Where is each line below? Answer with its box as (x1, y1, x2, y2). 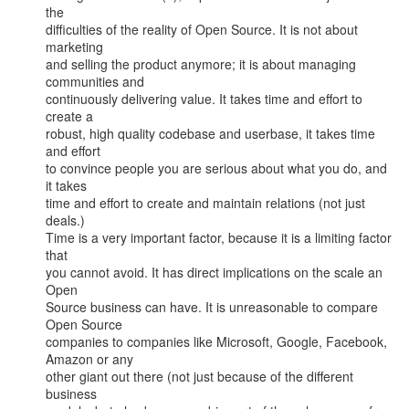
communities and (46, 72, 144, 90)
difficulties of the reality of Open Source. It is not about (46, 20, 358, 38)
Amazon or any (46, 350, 133, 368)
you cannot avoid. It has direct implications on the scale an (46, 263, 383, 281)
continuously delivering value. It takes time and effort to (46, 89, 362, 108)
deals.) (46, 211, 85, 229)
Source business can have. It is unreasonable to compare (46, 298, 378, 316)
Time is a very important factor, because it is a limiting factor (46, 228, 392, 246)
